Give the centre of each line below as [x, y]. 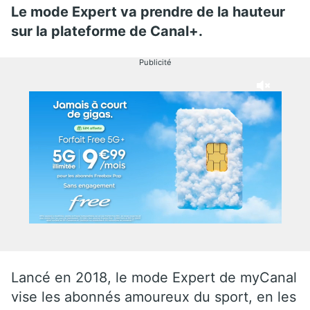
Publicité [155, 62]
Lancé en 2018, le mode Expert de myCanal [154, 277]
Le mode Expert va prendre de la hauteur [148, 11]
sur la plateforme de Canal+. [107, 31]
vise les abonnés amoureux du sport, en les [154, 297]
